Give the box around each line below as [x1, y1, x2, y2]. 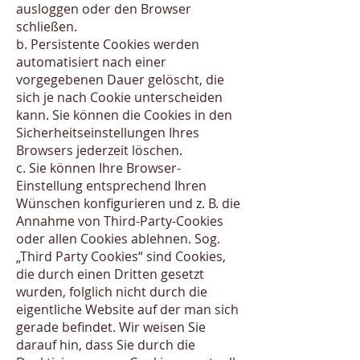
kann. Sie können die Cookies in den [16, 106, 232, 124]
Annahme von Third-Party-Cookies [16, 212, 223, 230]
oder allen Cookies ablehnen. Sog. [16, 230, 220, 247]
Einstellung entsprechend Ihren [16, 177, 207, 194]
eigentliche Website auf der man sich [16, 301, 239, 318]
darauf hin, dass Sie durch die [16, 336, 195, 354]
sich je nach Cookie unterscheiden [16, 88, 223, 106]
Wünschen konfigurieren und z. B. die [16, 194, 240, 212]
